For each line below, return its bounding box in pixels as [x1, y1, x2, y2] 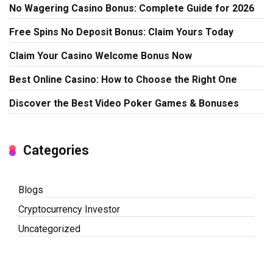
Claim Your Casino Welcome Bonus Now [9, 49, 192, 62]
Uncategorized [18, 222, 80, 235]
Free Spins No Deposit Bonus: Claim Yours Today [9, 26, 233, 38]
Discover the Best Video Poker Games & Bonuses [9, 97, 239, 109]
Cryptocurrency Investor [18, 203, 120, 215]
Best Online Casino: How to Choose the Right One [9, 73, 237, 85]
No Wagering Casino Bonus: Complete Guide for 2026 [9, 2, 254, 14]
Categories [23, 142, 89, 158]
